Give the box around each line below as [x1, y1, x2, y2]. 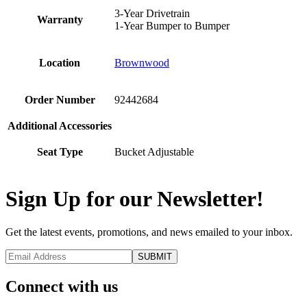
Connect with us [5, 278, 118, 296]
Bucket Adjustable [114, 146, 194, 158]
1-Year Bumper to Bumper [114, 20, 230, 32]
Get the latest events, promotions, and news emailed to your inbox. [5, 226, 293, 238]
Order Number [24, 94, 95, 106]
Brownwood [114, 57, 169, 69]
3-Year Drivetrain [114, 8, 190, 20]
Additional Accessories [8, 120, 112, 132]
